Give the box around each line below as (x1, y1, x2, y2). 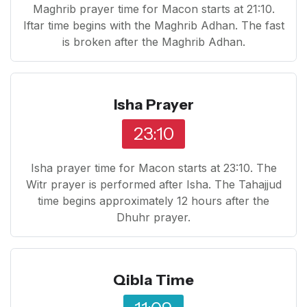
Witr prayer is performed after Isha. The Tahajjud (25, 177, 282, 191)
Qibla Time (113, 270, 194, 288)
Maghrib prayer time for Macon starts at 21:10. (32, 1, 275, 16)
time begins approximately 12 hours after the (38, 193, 269, 208)
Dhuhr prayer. (116, 210, 191, 224)
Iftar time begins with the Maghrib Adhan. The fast (23, 18, 284, 32)
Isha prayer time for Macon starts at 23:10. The (30, 160, 277, 175)
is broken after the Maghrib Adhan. (62, 34, 245, 49)
